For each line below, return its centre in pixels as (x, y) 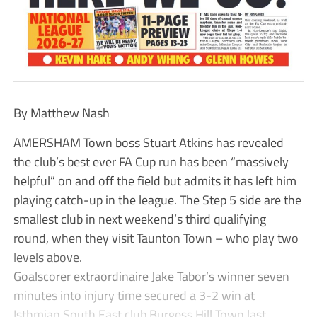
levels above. (47, 257)
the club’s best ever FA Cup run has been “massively (151, 161)
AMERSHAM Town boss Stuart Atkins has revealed (148, 142)
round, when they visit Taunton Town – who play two (156, 237)
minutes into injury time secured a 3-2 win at (134, 295)
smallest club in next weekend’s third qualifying (139, 218)
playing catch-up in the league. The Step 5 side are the (157, 199)
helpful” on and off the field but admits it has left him (155, 180)
